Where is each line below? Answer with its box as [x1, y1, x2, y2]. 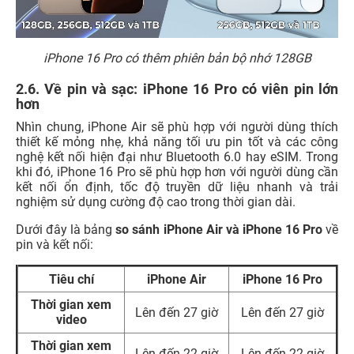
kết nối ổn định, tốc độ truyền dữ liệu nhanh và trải [16, 179, 338, 195]
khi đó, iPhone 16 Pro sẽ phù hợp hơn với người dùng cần [16, 164, 338, 180]
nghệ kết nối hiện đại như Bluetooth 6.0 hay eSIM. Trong [16, 149, 338, 165]
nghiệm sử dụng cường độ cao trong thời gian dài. [16, 194, 299, 210]
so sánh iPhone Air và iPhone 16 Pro [115, 222, 322, 238]
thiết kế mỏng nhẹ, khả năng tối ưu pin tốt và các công [16, 134, 338, 150]
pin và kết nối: [16, 237, 93, 253]
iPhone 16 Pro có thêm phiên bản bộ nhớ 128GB [43, 51, 311, 66]
